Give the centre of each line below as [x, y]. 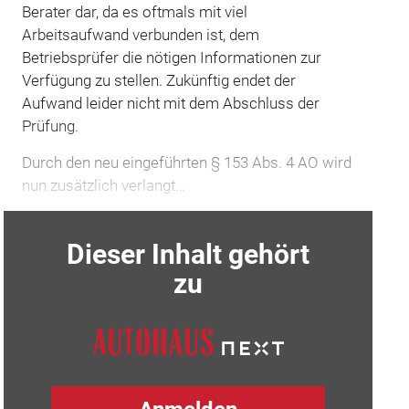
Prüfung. [50, 126]
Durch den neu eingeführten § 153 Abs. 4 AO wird [186, 162]
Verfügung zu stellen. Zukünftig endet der [158, 80]
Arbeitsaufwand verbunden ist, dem [140, 34]
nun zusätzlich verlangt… [103, 185]
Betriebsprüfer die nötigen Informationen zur [171, 57]
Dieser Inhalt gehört [189, 254]
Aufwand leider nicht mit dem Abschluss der [170, 103]
